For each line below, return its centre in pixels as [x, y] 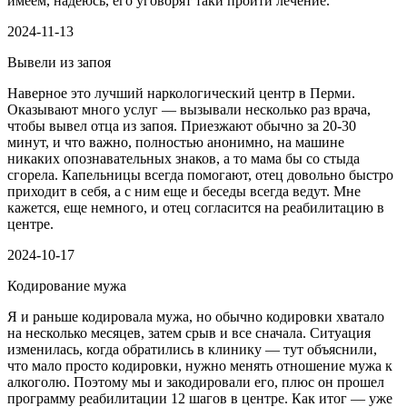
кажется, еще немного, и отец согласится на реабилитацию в [196, 208]
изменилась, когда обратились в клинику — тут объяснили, [192, 350]
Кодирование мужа [67, 286]
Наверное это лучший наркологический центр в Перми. [181, 94]
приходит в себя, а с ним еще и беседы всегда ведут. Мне [184, 192]
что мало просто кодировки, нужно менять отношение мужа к [200, 366]
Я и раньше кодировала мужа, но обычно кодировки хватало [196, 317]
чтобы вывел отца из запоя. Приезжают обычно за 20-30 [182, 126]
